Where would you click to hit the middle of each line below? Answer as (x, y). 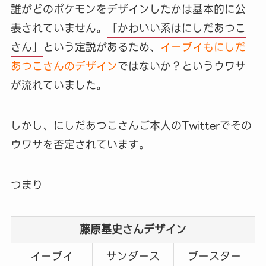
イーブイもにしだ (203, 47)
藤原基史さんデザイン (133, 229)
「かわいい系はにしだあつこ (176, 28)
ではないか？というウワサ (181, 66)
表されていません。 (58, 28)
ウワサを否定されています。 (80, 145)
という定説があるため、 (101, 47)
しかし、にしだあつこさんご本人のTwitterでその (131, 126)
